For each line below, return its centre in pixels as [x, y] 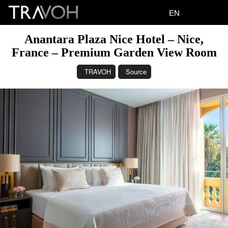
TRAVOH [98, 72]
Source [136, 72]
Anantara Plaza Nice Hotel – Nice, [114, 39]
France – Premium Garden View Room [114, 52]
